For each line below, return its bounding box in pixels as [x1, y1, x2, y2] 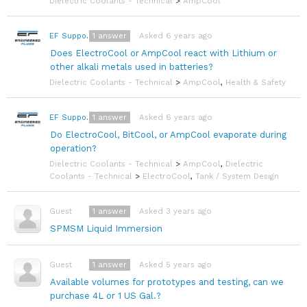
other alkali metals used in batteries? [49, 62, 213, 73]
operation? [49, 143, 97, 154]
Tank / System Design [195, 171, 279, 182]
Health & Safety [225, 77, 286, 88]
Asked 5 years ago [138, 260, 212, 270]
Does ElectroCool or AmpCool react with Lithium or [49, 48, 277, 59]
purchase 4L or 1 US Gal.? [49, 291, 161, 302]
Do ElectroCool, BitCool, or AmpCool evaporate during [49, 130, 286, 140]
